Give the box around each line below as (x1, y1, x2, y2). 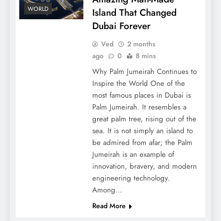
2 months (127, 38, 155, 49)
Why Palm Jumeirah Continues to (92, 66, 197, 77)
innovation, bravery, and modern (92, 160, 197, 172)
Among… (92, 184, 122, 195)
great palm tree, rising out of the (92, 113, 196, 124)
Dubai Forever (92, 19, 150, 33)
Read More (92, 200, 126, 211)
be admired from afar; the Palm (92, 137, 192, 148)
